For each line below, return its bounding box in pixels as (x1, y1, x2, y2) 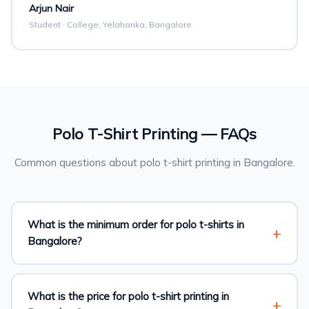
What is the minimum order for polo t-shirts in (28, 218, 244, 231)
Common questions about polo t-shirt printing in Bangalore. (14, 156, 295, 169)
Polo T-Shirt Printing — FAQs (52, 124, 257, 143)
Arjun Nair (29, 2, 74, 14)
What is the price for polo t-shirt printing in (28, 290, 229, 303)
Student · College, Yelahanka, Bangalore (29, 19, 192, 30)
